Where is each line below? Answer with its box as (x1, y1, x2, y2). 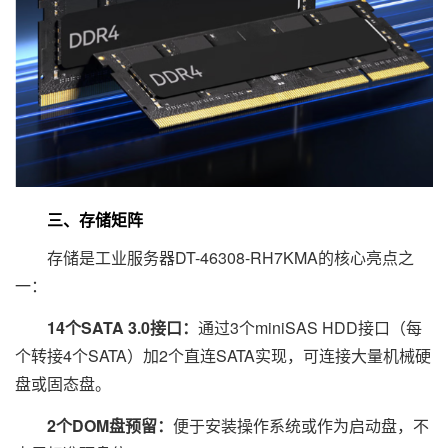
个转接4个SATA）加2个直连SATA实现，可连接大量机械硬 (15, 343, 431, 367)
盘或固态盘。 (15, 371, 111, 395)
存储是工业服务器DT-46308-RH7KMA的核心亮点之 (15, 245, 414, 269)
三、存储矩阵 (15, 207, 143, 231)
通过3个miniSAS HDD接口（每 (198, 315, 422, 339)
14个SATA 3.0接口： (47, 315, 198, 339)
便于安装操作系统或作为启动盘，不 (173, 413, 429, 437)
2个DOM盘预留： (47, 413, 173, 437)
